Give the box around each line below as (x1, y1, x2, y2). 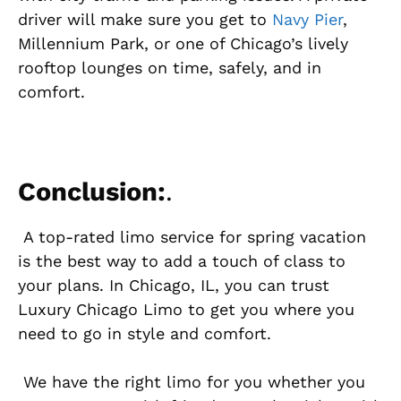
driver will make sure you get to (18, 9, 272, 29)
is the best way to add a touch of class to (18, 251, 346, 270)
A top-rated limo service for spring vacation (18, 226, 366, 246)
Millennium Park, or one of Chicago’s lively (18, 33, 348, 53)
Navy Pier (272, 9, 343, 29)
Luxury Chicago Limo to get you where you (18, 299, 354, 319)
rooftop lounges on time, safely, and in (18, 57, 321, 77)
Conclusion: (18, 175, 166, 207)
